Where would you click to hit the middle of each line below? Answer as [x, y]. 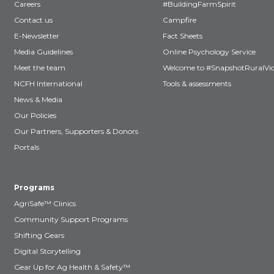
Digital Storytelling [47, 251]
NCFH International [48, 84]
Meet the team [40, 68]
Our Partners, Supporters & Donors [76, 131]
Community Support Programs [71, 220]
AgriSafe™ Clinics [45, 204]
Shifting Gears [39, 235]
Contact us [33, 20]
